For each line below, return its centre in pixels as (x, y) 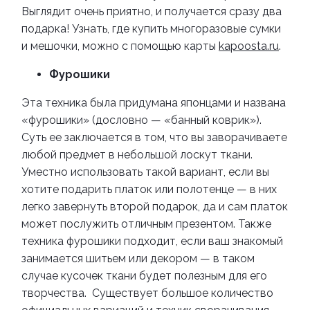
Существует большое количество (183, 293)
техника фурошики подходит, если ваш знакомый (152, 241)
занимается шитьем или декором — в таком (138, 259)
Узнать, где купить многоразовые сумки (176, 29)
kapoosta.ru (249, 46)
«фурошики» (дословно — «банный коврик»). (142, 120)
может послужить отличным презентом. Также (146, 224)
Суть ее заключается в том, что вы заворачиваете (154, 138)
